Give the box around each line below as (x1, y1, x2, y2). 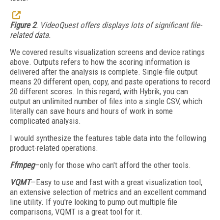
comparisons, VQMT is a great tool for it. (10, 207, 144, 217)
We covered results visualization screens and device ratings (10, 47, 205, 57)
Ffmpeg (10, 160, 34, 170)
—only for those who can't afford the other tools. (34, 160, 193, 170)
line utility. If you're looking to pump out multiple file (10, 197, 177, 207)
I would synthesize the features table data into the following (10, 133, 206, 143)
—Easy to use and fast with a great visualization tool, (30, 177, 202, 187)
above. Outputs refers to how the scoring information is (10, 57, 190, 67)
